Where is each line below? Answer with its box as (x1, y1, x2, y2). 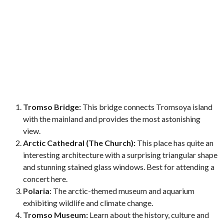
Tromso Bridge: (23, 101, 81, 111)
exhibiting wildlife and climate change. (23, 197, 153, 207)
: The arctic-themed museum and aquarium (49, 185, 195, 195)
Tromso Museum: (23, 209, 88, 219)
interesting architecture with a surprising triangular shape (23, 149, 218, 159)
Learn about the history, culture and (88, 209, 209, 219)
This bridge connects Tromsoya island (81, 101, 213, 111)
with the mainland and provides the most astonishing (23, 113, 201, 123)
